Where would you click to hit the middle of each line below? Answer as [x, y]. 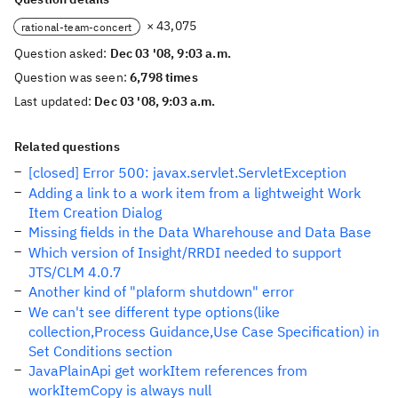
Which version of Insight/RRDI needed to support [185, 252]
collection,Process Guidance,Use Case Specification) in [204, 331]
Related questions [67, 147]
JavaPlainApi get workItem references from [168, 370]
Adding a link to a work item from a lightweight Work [195, 193]
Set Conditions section [100, 351]
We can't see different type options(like [154, 312]
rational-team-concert [77, 27]
